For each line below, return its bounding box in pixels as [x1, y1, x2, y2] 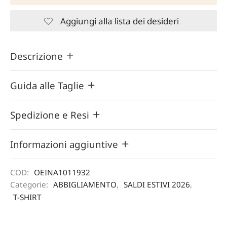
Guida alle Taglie [10, 79, 87, 92]
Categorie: [10, 179, 50, 190]
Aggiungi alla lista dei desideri [60, 15, 179, 27]
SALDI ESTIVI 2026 [124, 179, 190, 190]
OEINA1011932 [34, 167, 90, 178]
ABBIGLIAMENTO [53, 179, 117, 190]
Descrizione [10, 49, 65, 62]
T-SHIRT [13, 192, 42, 202]
